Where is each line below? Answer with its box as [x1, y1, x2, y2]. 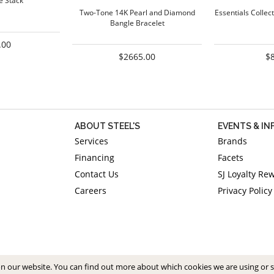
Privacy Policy [218, 185, 272, 197]
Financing [75, 152, 114, 164]
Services [75, 135, 108, 147]
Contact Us [75, 168, 119, 180]
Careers [75, 185, 106, 197]
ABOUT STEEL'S [75, 121, 140, 131]
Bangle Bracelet [109, 18, 165, 29]
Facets [218, 152, 243, 164]
